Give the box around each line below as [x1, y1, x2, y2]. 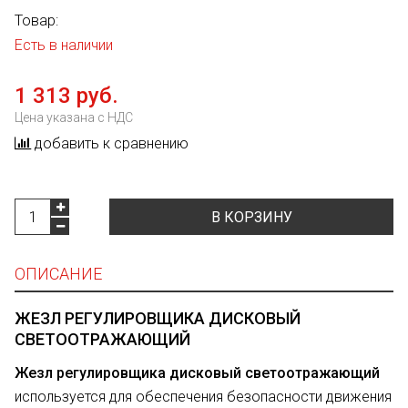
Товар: [15, 12, 58, 30]
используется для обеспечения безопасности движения [15, 388, 392, 406]
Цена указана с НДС [15, 110, 133, 126]
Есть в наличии [15, 36, 113, 55]
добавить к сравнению [35, 135, 189, 153]
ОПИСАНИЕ [15, 264, 102, 284]
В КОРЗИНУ [210, 209, 292, 227]
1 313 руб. [15, 83, 118, 109]
